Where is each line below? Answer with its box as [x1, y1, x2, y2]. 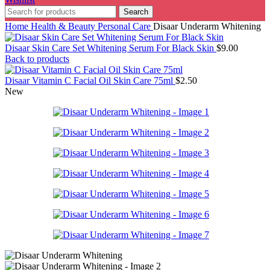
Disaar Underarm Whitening [153, 21, 261, 32]
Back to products [5, 54, 69, 64]
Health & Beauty [31, 21, 98, 32]
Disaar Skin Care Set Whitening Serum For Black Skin [5, 43, 216, 54]
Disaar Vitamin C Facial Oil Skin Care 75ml [5, 75, 175, 86]
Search [124, 7, 148, 17]
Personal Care [98, 21, 153, 32]
